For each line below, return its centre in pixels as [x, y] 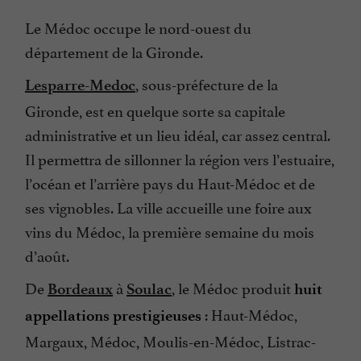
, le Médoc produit [233, 286]
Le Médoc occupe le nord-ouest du [138, 26]
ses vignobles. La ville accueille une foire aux [168, 206]
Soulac [149, 288]
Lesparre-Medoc [80, 85]
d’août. [47, 254]
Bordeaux [80, 288]
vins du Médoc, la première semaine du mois [170, 230]
